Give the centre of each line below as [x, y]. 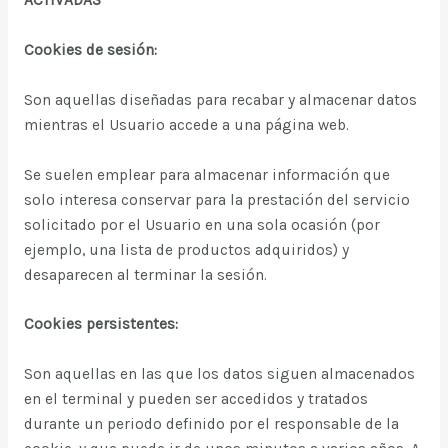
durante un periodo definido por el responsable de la [211, 424]
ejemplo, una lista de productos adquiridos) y [186, 249]
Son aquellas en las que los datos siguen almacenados [219, 374]
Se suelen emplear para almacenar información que [206, 174]
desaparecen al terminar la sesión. [145, 274]
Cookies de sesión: [90, 50]
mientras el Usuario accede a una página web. [186, 124]
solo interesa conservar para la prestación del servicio [216, 199]
